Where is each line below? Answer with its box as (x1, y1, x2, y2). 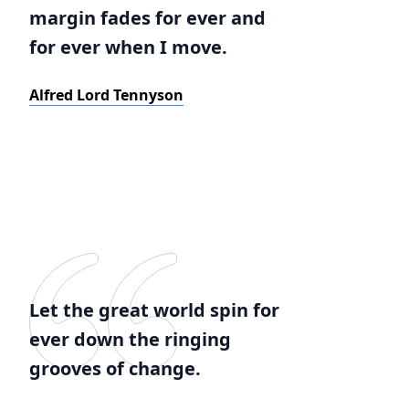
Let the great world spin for (29, 298, 279, 322)
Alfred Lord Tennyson (29, 85, 184, 105)
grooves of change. (29, 356, 201, 381)
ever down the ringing (29, 327, 231, 351)
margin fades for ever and (29, 5, 266, 30)
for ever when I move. (29, 35, 227, 59)
